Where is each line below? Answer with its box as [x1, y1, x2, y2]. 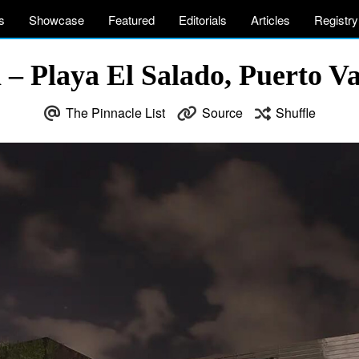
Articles [251, 11, 290, 28]
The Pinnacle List [65, 103, 165, 122]
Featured [108, 11, 155, 28]
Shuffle [275, 103, 316, 122]
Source [201, 103, 243, 122]
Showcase [29, 11, 84, 28]
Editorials [179, 11, 227, 28]
